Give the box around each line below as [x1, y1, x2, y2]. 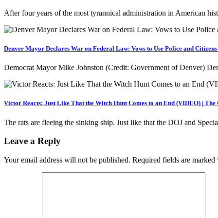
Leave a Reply [4, 136, 61, 146]
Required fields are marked [132, 156, 217, 164]
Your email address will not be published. [4, 156, 130, 164]
